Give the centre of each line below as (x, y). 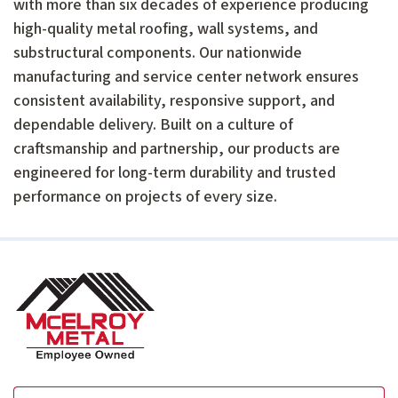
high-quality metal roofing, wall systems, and (166, 28)
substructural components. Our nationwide (158, 52)
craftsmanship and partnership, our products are (177, 148)
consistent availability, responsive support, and (174, 100)
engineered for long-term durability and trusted (175, 172)
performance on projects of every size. (145, 196)
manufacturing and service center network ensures (186, 76)
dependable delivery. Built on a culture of (153, 124)
